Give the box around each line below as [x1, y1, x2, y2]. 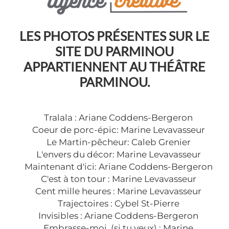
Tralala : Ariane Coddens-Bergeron [44, 112, 193, 123]
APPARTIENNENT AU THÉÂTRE [23, 59, 205, 75]
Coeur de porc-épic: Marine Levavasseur [32, 125, 205, 135]
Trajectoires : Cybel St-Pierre [57, 198, 179, 209]
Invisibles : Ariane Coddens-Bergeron [38, 211, 199, 221]
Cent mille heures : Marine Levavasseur [35, 186, 202, 197]
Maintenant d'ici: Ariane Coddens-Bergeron [24, 162, 213, 172]
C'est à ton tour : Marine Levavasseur [40, 174, 196, 185]
